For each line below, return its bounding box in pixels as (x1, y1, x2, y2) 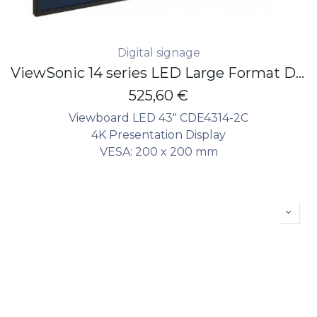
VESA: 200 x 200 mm (99, 144, 218, 158)
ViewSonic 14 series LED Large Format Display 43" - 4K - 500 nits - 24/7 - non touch (296, 64, 304, 81)
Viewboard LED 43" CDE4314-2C (69, 110, 248, 125)
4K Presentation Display (91, 127, 226, 142)
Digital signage (117, 45, 200, 59)
